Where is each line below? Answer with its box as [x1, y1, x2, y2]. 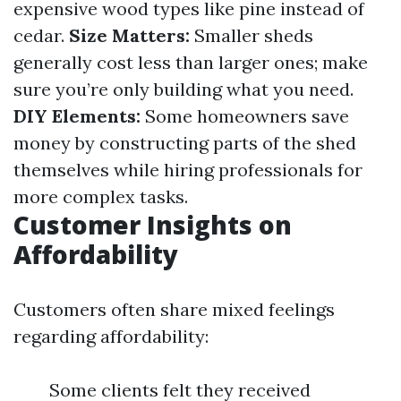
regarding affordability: [13, 325, 209, 347]
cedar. [13, 24, 69, 47]
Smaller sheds [190, 24, 313, 47]
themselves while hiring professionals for [13, 158, 363, 181]
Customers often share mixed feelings [13, 298, 335, 320]
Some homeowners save [141, 105, 349, 127]
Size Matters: [69, 24, 190, 47]
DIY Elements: [13, 105, 141, 127]
